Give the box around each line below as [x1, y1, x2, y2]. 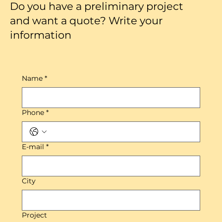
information [10, 28, 74, 41]
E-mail [22, 142, 44, 151]
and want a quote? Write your [10, 14, 163, 27]
